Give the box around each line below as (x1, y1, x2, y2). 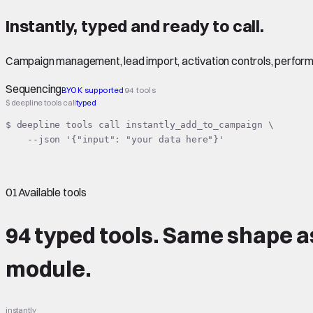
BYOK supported (61, 85, 124, 95)
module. (6, 255, 92, 283)
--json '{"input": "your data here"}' (6, 134, 224, 145)
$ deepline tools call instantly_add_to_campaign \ (6, 119, 274, 131)
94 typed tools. (6, 221, 159, 249)
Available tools (17, 184, 87, 199)
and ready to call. (127, 15, 264, 36)
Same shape (163, 221, 293, 249)
